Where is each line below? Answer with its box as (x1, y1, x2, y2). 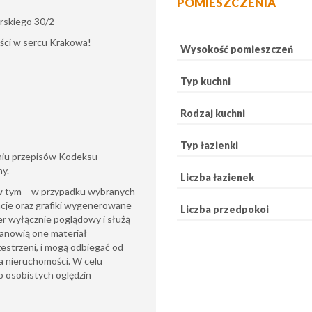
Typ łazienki (180, 139, 238, 151)
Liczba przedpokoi (180, 203, 269, 215)
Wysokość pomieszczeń (180, 42, 293, 55)
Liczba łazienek (180, 171, 254, 183)
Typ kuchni (180, 75, 231, 87)
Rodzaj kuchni (180, 107, 245, 119)
